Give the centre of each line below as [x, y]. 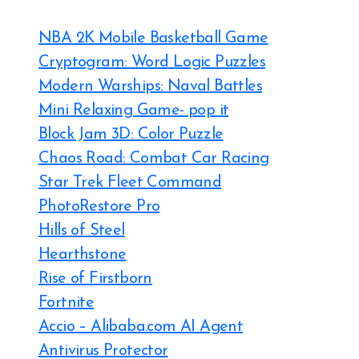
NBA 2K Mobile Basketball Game [153, 38]
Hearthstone [83, 255]
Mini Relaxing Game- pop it [134, 111]
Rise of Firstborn [95, 279]
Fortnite [67, 303]
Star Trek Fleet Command [130, 183]
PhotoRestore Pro [99, 207]
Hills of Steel [82, 231]
